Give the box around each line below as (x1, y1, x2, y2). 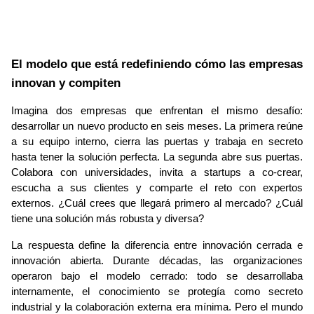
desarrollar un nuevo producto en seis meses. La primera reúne (11, 121, 303, 132)
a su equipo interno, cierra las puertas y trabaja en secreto (11, 136, 303, 148)
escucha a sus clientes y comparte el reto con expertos (11, 182, 303, 194)
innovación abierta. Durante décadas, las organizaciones (11, 255, 303, 267)
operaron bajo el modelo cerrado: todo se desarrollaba (11, 271, 303, 282)
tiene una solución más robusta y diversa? (11, 213, 204, 225)
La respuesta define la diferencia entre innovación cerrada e (11, 240, 303, 252)
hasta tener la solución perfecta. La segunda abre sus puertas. (11, 151, 303, 163)
